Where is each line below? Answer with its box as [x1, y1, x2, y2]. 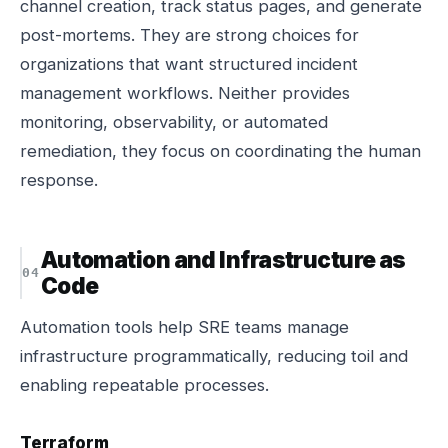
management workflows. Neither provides [20, 83, 350, 103]
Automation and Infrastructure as [40, 246, 406, 273]
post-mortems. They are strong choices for [20, 25, 359, 45]
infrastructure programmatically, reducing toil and [20, 346, 408, 366]
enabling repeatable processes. [20, 375, 269, 395]
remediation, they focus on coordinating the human [20, 141, 421, 161]
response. [20, 170, 98, 190]
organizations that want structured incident [20, 54, 358, 74]
